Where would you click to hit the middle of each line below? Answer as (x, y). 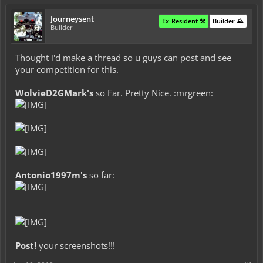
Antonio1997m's (51, 175)
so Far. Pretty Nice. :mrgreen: (153, 93)
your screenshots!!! (76, 245)
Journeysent (72, 19)
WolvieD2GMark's (54, 93)
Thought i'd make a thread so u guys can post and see (123, 58)
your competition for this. (67, 69)
